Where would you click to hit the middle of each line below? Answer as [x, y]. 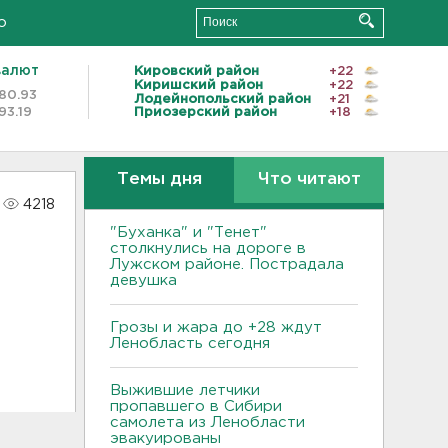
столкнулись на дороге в [208, 248]
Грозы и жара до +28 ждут [216, 327]
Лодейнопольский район [222, 99]
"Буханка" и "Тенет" [188, 232]
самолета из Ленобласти [207, 422]
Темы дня [159, 179]
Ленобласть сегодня [190, 343]
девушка [143, 280]
